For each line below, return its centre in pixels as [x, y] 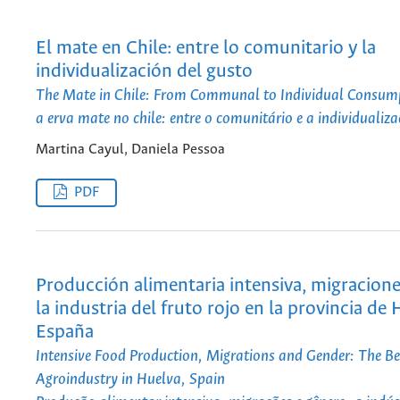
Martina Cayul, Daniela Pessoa [130, 149]
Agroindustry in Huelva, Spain [130, 380]
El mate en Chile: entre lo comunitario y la [206, 49]
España [65, 333]
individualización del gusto [144, 72]
